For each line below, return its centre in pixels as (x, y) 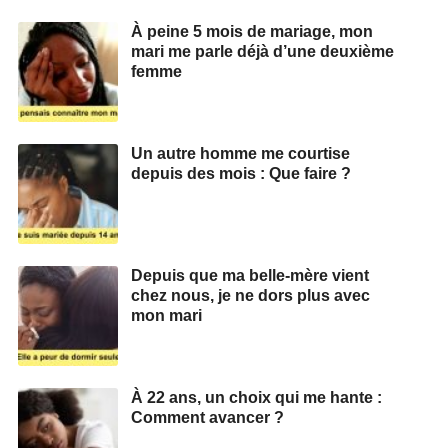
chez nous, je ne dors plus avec (250, 295)
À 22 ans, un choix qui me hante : (256, 397)
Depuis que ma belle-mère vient (250, 275)
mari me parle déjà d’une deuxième (262, 51)
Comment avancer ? (207, 417)
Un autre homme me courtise (240, 153)
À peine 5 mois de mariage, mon (252, 31)
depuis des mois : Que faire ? (241, 173)
